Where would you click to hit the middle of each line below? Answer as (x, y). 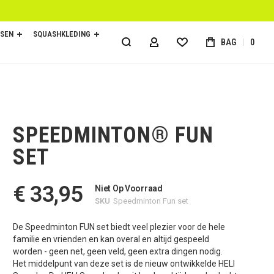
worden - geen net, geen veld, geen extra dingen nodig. (117, 251)
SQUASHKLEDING (62, 34)
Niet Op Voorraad (129, 188)
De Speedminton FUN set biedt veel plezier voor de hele (119, 227)
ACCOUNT (176, 46)
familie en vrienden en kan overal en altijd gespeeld (111, 239)
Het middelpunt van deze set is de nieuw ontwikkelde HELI (124, 263)
